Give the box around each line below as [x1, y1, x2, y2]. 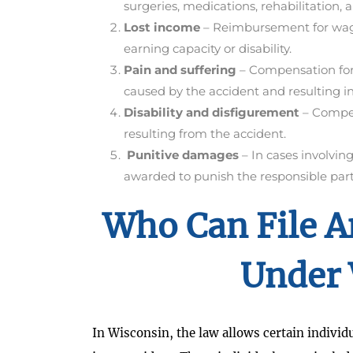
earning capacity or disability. [124, 41, 292, 57]
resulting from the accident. [124, 126, 286, 142]
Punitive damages [127, 147, 239, 163]
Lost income [124, 20, 200, 35]
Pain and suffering [124, 62, 236, 78]
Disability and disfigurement [124, 105, 299, 121]
